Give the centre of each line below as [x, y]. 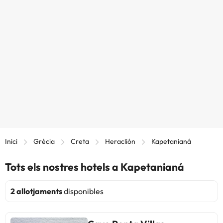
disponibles [83, 191]
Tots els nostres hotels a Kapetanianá [95, 167]
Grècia [44, 141]
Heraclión [120, 141]
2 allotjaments [36, 191]
